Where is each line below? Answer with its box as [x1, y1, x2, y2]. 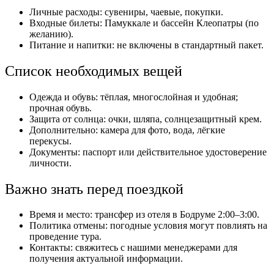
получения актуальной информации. [29, 253, 183, 264]
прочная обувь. [29, 102, 92, 113]
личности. [29, 157, 72, 168]
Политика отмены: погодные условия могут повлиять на [29, 220, 267, 231]
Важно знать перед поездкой [5, 180, 183, 197]
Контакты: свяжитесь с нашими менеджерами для [29, 242, 237, 253]
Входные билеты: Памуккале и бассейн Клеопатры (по [29, 17, 259, 28]
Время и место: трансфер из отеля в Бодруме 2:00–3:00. [29, 209, 259, 220]
